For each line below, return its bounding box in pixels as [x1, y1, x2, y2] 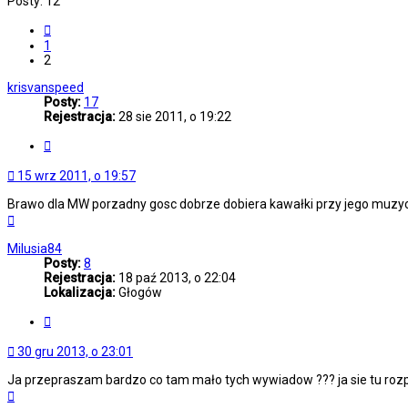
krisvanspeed [7, 80, 84, 96]
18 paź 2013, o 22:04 [116, 270, 236, 286]
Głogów [116, 285, 162, 301]
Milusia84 [7, 241, 62, 257]
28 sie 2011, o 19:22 [116, 109, 231, 125]
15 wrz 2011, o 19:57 [17, 168, 136, 184]
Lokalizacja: [44, 285, 116, 301]
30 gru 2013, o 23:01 [17, 344, 133, 360]
